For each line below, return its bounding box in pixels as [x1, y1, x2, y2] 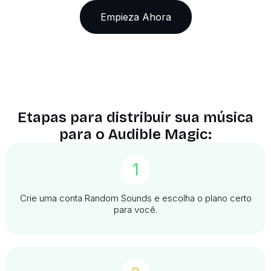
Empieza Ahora [100, 11, 171, 24]
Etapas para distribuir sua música [18, 109, 253, 126]
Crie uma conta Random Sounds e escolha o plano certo [19, 192, 252, 204]
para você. [114, 204, 157, 216]
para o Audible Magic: [59, 126, 212, 143]
